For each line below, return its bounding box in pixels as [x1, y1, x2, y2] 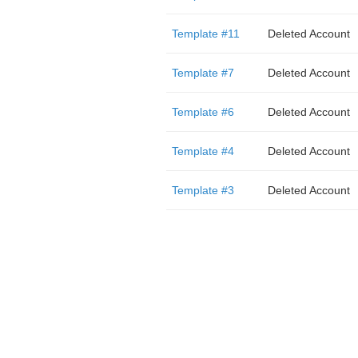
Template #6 [171, 105, 234, 118]
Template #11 [171, 27, 240, 40]
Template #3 [171, 184, 234, 197]
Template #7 [171, 66, 234, 79]
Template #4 [171, 145, 234, 157]
